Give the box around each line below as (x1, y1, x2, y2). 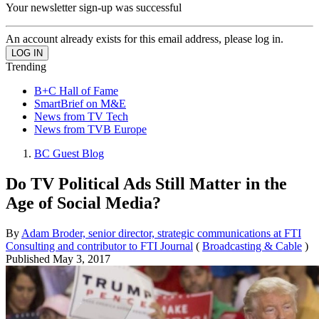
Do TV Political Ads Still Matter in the (6, 174, 287, 193)
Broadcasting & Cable (202, 239, 302, 252)
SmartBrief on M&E (34, 97, 126, 110)
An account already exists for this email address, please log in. (6, 32, 283, 45)
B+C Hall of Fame (34, 84, 118, 97)
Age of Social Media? (6, 193, 161, 212)
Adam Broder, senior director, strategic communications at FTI (21, 226, 301, 239)
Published (6, 252, 53, 265)
